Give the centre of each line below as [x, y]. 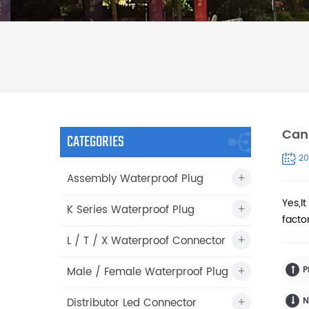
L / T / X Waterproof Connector [146, 241]
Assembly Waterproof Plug [135, 179]
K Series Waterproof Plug [131, 210]
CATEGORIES [96, 142]
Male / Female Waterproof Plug [148, 272]
